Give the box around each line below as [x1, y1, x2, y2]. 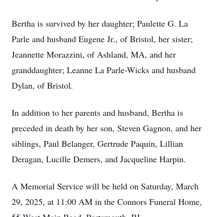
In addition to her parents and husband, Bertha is [12, 107, 183, 118]
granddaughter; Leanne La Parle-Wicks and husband [12, 64, 196, 76]
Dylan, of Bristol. [12, 79, 73, 91]
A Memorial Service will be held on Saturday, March [12, 180, 199, 192]
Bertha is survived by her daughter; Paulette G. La [12, 17, 188, 29]
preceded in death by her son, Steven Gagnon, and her [12, 122, 201, 134]
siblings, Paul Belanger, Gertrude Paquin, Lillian [12, 138, 183, 149]
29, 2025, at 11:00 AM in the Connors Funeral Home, [12, 196, 202, 207]
